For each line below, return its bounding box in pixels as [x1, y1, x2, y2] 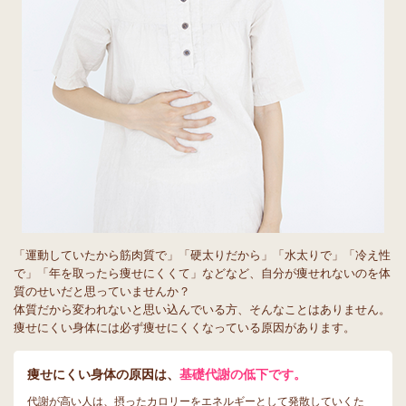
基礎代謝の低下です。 [179, 367, 306, 382]
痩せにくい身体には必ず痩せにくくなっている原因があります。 [14, 321, 355, 334]
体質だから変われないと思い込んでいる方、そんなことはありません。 [14, 303, 391, 316]
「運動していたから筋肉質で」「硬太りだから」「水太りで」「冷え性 [14, 248, 391, 262]
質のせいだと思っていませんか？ [14, 285, 190, 298]
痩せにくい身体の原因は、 [27, 367, 179, 382]
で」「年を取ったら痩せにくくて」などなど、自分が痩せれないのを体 [14, 266, 391, 280]
